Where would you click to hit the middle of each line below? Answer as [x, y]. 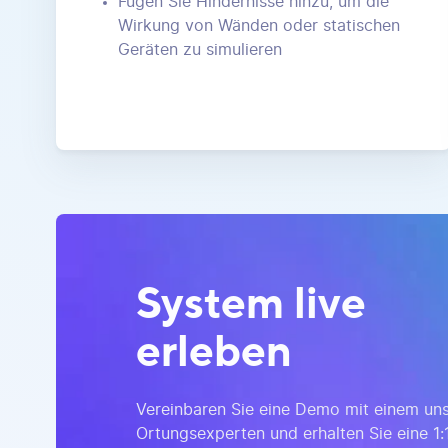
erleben [214, 349]
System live [251, 301]
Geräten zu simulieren [200, 50]
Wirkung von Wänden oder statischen [259, 26]
